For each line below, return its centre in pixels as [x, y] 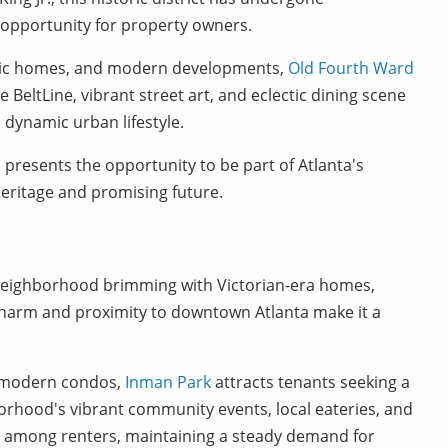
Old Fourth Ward [351, 68]
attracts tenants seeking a [310, 382]
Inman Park [168, 382]
